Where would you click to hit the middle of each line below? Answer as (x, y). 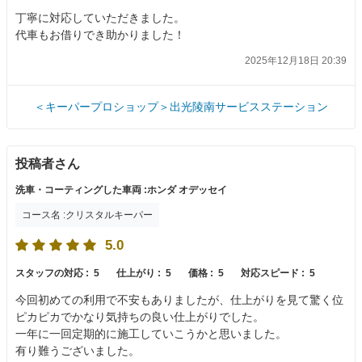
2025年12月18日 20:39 (296, 60)
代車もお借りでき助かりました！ (100, 35)
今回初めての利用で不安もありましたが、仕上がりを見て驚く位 (179, 300)
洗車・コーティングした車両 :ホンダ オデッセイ (121, 190)
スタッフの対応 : (53, 274)
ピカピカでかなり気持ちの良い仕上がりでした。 (140, 317)
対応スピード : (274, 274)
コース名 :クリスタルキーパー (87, 215)
